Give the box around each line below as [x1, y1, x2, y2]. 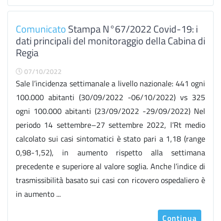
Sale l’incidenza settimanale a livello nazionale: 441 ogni [16, 77, 205, 89]
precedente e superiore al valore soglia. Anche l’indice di [16, 160, 205, 172]
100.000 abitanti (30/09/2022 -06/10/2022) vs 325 [16, 91, 205, 103]
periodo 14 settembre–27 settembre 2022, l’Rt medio [16, 119, 205, 131]
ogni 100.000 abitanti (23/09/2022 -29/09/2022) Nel [16, 105, 205, 117]
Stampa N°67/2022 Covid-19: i [66, 21, 198, 37]
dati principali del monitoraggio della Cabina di [16, 33, 205, 48]
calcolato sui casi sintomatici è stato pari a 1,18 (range [16, 133, 205, 145]
